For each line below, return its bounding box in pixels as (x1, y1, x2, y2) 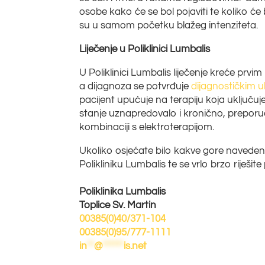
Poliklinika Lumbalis (79, 186, 166, 197)
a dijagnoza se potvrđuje (79, 80, 192, 92)
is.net (124, 240, 147, 251)
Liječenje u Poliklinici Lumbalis (79, 43, 211, 54)
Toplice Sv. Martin (79, 199, 157, 211)
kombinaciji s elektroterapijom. (79, 121, 215, 132)
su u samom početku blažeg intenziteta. (79, 20, 258, 31)
